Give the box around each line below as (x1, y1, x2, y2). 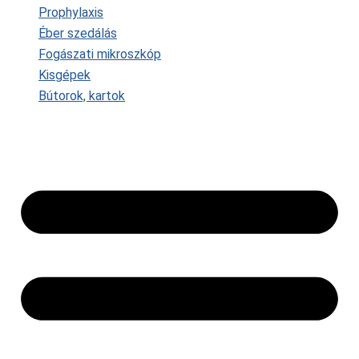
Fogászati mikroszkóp (38, 46, 161, 63)
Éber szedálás (38, 26, 117, 42)
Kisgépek (38, 67, 91, 83)
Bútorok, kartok (38, 88, 125, 104)
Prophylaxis (38, 5, 103, 21)
